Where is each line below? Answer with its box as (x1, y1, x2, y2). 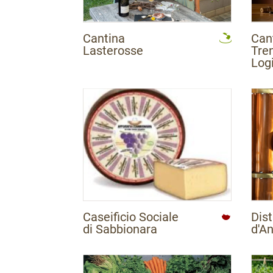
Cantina (83, 30, 125, 46)
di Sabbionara (83, 221, 157, 236)
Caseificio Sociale (83, 209, 179, 224)
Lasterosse (83, 43, 143, 58)
